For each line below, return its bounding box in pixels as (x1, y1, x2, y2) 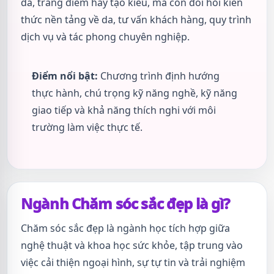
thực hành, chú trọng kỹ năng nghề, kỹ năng (32, 86, 237, 100)
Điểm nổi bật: (32, 69, 98, 83)
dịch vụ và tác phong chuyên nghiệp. (21, 30, 190, 43)
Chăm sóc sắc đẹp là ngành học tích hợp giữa (21, 221, 230, 235)
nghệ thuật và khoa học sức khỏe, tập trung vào (21, 239, 243, 252)
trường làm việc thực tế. (32, 120, 143, 134)
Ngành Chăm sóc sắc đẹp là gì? (21, 193, 230, 213)
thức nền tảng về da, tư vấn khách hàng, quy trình (21, 13, 251, 26)
